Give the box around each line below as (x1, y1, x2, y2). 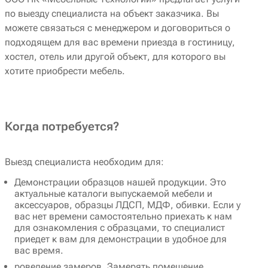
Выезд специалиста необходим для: (5, 156, 164, 168)
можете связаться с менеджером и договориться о (5, 22, 230, 34)
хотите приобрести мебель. (5, 65, 125, 77)
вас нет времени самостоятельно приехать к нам (14, 211, 232, 223)
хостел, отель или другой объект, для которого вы (5, 51, 226, 63)
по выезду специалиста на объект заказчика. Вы (5, 8, 219, 20)
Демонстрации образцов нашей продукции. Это (14, 176, 226, 188)
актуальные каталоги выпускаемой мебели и (14, 188, 212, 200)
